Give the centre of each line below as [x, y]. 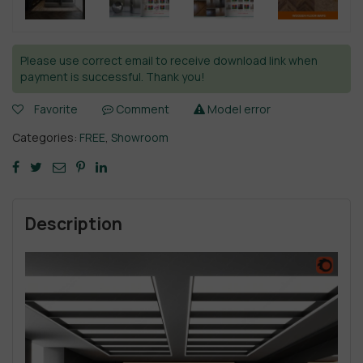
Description [74, 224]
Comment [141, 109]
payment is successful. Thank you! [113, 77]
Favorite [56, 109]
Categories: [46, 138]
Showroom [140, 138]
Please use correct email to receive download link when [169, 61]
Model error [238, 109]
